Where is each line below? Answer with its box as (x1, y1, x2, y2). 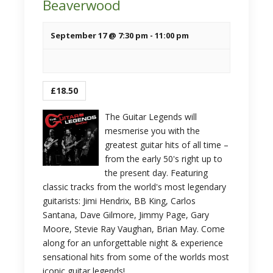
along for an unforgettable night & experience (43, 237, 223, 249)
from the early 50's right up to (104, 153, 222, 165)
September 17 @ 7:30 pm (51, 30, 148, 41)
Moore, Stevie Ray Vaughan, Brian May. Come (43, 223, 225, 235)
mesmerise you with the (104, 125, 200, 136)
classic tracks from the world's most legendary (43, 181, 226, 193)
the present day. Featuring (104, 167, 208, 179)
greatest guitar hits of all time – (104, 139, 229, 151)
